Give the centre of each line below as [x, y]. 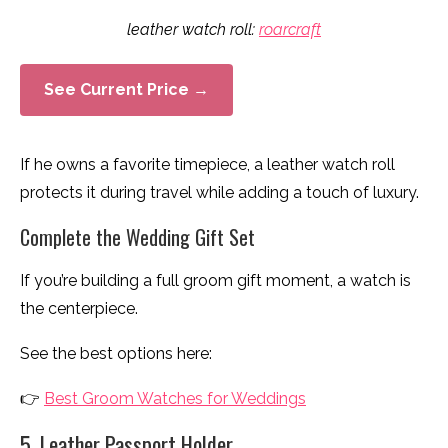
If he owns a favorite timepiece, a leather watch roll [207, 165]
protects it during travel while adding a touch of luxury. [219, 193]
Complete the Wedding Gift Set [137, 237]
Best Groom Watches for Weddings [175, 399]
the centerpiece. [79, 309]
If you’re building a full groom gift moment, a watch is [215, 281]
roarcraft [290, 30]
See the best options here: [116, 354]
